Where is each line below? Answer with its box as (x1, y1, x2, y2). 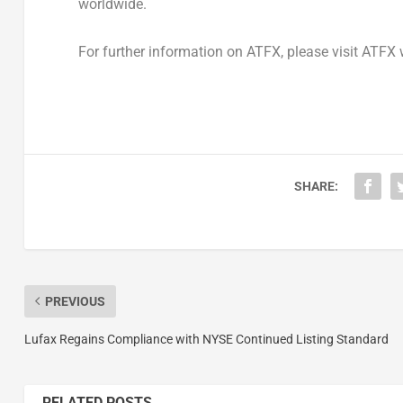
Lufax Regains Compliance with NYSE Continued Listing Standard (23, 331, 389, 346)
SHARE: (293, 178, 338, 193)
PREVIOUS (44, 293, 105, 309)
